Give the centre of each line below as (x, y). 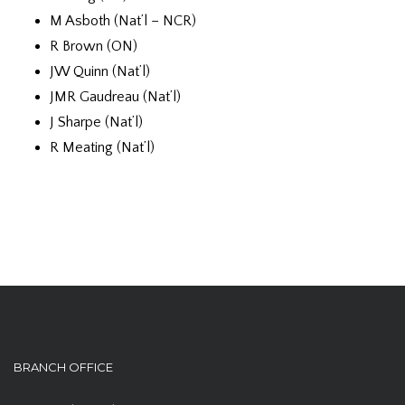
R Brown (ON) (94, 46)
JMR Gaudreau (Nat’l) (115, 97)
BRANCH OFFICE (63, 367)
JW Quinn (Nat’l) (100, 71)
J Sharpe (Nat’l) (96, 122)
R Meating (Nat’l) (102, 147)
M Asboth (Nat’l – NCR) (123, 21)
